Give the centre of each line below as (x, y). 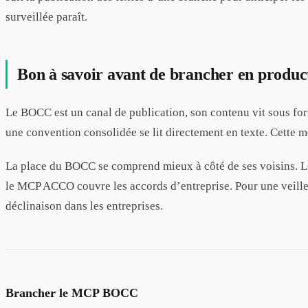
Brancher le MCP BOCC (72, 293)
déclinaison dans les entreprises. (84, 206)
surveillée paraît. (46, 17)
